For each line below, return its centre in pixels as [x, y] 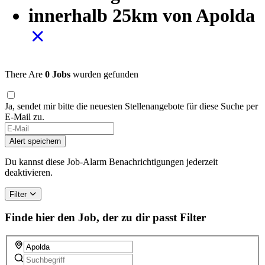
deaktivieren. [29, 172]
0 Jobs [58, 74]
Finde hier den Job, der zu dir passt [91, 218]
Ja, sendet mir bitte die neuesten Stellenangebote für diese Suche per [131, 106]
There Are [24, 74]
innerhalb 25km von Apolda [142, 15]
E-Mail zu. [25, 117]
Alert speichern [35, 141]
